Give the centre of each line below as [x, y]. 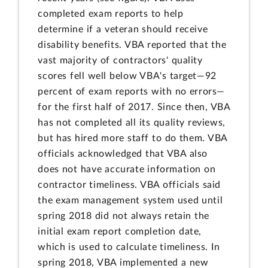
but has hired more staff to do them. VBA [133, 138]
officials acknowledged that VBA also [123, 153]
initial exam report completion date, [120, 231]
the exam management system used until [130, 200]
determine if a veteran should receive [123, 29]
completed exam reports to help [111, 13]
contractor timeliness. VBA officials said [130, 185]
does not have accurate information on [127, 169]
